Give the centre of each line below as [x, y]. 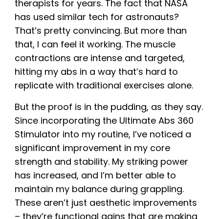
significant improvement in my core [92, 148]
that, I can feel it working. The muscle [95, 44]
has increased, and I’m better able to [95, 175]
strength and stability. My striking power [101, 162]
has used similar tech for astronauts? [97, 17]
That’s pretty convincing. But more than [101, 31]
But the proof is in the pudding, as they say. [109, 107]
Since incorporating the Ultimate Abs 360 [104, 121]
